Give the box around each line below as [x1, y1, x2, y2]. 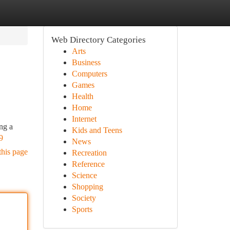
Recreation [71, 148, 107, 157]
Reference [71, 160, 105, 168]
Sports [71, 205, 92, 214]
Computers [71, 69, 107, 78]
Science [71, 171, 97, 180]
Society [71, 194, 96, 202]
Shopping [71, 182, 103, 191]
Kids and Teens [71, 126, 122, 135]
